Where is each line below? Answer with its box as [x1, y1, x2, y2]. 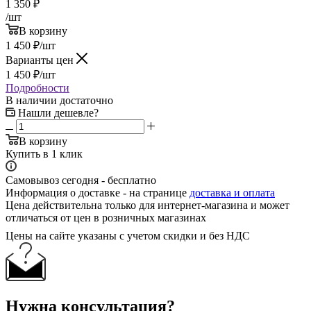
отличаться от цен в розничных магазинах [6, 211, 206, 224]
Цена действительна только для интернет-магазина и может [6, 199, 289, 211]
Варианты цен [6, 53, 76, 66]
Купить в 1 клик [6, 147, 83, 160]
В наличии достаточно [6, 94, 113, 106]
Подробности [6, 81, 69, 94]
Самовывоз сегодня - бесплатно [6, 174, 156, 186]
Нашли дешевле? [18, 106, 99, 119]
